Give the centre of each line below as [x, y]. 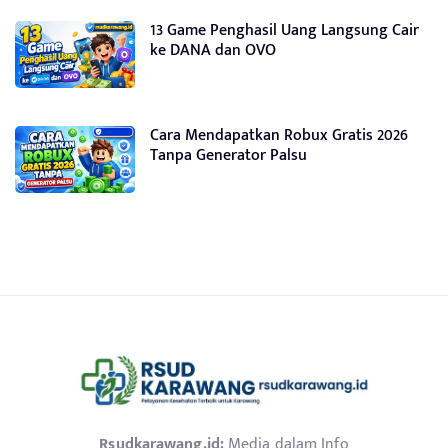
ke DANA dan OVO [213, 50]
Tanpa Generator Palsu [228, 155]
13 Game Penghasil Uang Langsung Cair [284, 30]
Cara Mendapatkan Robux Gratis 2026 [279, 135]
